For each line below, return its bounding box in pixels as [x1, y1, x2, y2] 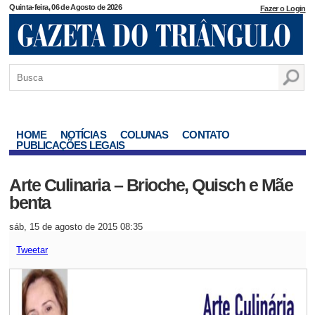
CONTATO [182, 129, 230, 141]
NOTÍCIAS [60, 129, 106, 141]
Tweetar [16, 245, 49, 255]
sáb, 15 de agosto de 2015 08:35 [9, 221, 143, 232]
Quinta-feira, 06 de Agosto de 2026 [9, 3, 122, 11]
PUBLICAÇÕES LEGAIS [16, 139, 125, 151]
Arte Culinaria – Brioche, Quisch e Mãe [9, 175, 293, 195]
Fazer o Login [260, 4, 306, 13]
